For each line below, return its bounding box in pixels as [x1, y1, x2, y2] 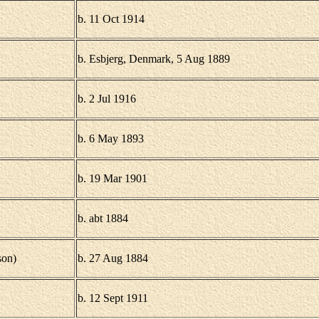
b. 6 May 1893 [77, 132, 144, 145]
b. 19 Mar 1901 [77, 172, 147, 184]
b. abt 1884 [77, 212, 128, 224]
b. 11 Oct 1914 [77, 13, 145, 25]
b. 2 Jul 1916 [77, 93, 136, 105]
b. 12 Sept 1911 [77, 292, 148, 304]
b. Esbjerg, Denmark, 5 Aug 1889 [77, 53, 230, 65]
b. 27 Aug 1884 [77, 252, 148, 264]
